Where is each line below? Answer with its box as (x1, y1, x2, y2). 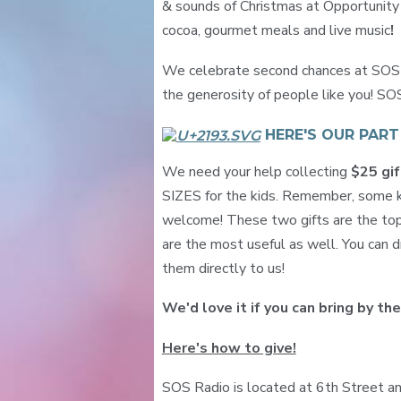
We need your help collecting (161, 161, 351, 182)
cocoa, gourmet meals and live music (161, 21, 390, 41)
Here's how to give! (161, 337, 296, 358)
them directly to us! (161, 258, 285, 278)
